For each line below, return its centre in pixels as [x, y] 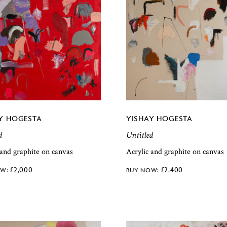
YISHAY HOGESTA [159, 118]
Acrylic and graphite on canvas [175, 152]
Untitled [139, 135]
